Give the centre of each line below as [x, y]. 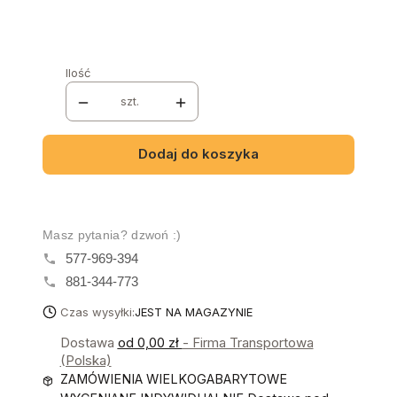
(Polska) [86, 360]
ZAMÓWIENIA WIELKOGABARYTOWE [173, 378]
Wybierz [77, 18]
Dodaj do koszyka [198, 154]
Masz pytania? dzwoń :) [112, 234]
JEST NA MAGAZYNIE [193, 311]
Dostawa [89, 342]
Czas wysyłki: [97, 311]
